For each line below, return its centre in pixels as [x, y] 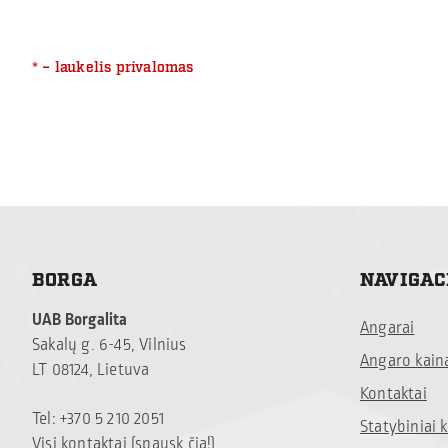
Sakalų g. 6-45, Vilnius [109, 345]
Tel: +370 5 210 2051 [98, 419]
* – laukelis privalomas [113, 68]
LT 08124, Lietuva [91, 370]
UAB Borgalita [81, 320]
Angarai [387, 328]
